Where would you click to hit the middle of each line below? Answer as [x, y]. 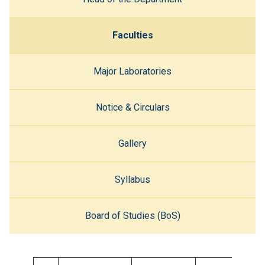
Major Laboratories [132, 71]
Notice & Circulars [132, 107]
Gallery [132, 143]
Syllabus [132, 179]
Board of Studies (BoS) [132, 215]
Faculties [132, 35]
